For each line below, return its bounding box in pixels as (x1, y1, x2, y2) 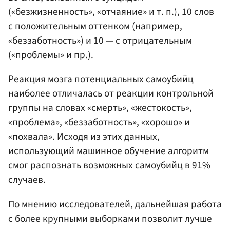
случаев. (8, 172, 46, 187)
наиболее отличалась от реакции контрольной (8, 86, 214, 101)
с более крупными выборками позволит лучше (8, 211, 212, 226)
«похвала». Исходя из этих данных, (8, 129, 160, 144)
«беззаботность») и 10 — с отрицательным (8, 33, 192, 48)
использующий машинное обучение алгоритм (8, 144, 209, 159)
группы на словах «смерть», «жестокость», (8, 101, 192, 116)
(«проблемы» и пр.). (8, 48, 93, 63)
